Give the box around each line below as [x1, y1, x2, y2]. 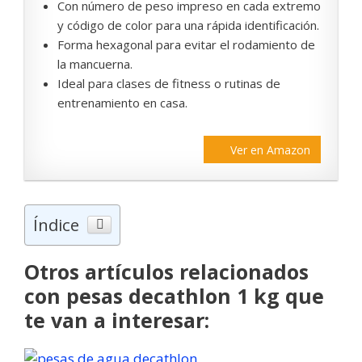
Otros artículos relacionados [24, 258, 309, 286]
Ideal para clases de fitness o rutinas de [57, 75, 280, 92]
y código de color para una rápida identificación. [57, 17, 319, 34]
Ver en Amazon [230, 142, 310, 158]
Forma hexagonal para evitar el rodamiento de [57, 36, 315, 53]
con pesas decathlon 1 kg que [24, 282, 324, 310]
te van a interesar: [24, 306, 209, 335]
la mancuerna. [57, 56, 133, 73]
